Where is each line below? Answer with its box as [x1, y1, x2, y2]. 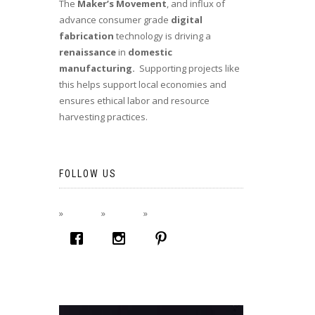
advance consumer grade [58, 13, 171, 26]
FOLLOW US [58, 168, 117, 179]
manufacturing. [58, 62, 139, 75]
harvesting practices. [58, 110, 148, 123]
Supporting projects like [139, 62, 240, 75]
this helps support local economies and [58, 78, 226, 91]
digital [170, 13, 202, 26]
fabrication [58, 30, 114, 42]
